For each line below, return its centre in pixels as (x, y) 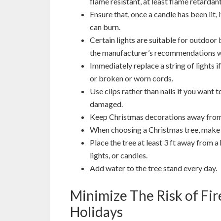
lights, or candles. (119, 155)
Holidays (96, 211)
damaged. (106, 104)
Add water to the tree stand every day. (153, 168)
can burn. (105, 27)
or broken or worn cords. (131, 78)
